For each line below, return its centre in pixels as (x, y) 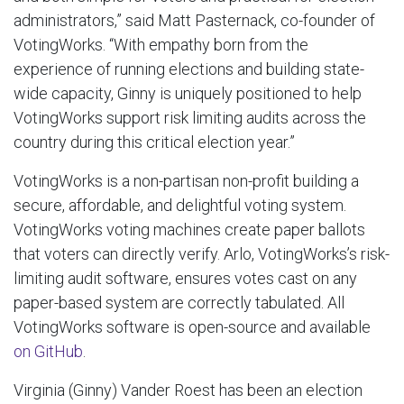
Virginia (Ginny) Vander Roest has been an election (188, 390)
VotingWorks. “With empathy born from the (161, 44)
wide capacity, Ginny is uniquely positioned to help (188, 93)
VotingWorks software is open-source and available (192, 326)
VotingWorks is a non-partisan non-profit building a (186, 180)
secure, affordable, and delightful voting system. (180, 205)
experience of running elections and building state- (189, 69)
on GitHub (48, 351)
